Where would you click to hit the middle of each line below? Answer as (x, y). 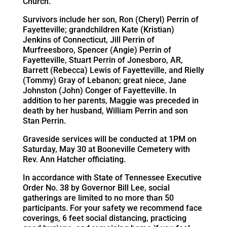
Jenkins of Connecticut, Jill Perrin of (88, 40)
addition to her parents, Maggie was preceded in (110, 100)
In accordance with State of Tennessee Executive (112, 177)
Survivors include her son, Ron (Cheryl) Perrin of (110, 19)
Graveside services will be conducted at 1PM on (109, 139)
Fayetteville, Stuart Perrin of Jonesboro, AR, (103, 60)
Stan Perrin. (44, 121)
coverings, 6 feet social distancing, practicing (104, 218)
